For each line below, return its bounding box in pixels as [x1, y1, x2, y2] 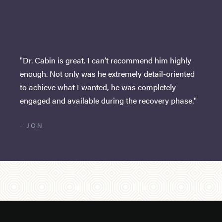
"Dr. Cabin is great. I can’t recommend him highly [20, 55, 191, 66]
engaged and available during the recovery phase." [20, 95, 197, 107]
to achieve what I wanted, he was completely [20, 81, 176, 93]
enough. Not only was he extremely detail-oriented [20, 68, 195, 80]
